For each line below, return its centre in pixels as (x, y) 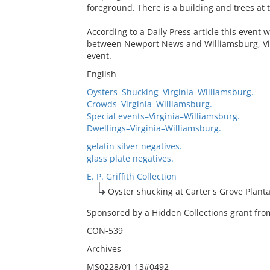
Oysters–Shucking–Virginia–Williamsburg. (170, 92)
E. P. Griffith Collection (131, 176)
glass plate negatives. (130, 158)
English (101, 74)
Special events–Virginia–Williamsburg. (163, 116)
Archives (104, 249)
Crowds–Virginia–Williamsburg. (149, 104)
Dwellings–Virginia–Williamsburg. (154, 128)
